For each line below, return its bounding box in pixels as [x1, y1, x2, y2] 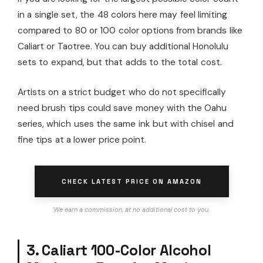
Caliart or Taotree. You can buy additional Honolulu [18, 41, 229, 53]
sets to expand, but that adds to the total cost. [18, 56, 222, 69]
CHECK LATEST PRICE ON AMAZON [61, 177, 202, 186]
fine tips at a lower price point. [18, 134, 146, 146]
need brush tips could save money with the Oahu [18, 102, 227, 114]
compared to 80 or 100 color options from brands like [18, 25, 242, 37]
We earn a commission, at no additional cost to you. [53, 205, 210, 214]
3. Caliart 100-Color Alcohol [26, 241, 211, 260]
